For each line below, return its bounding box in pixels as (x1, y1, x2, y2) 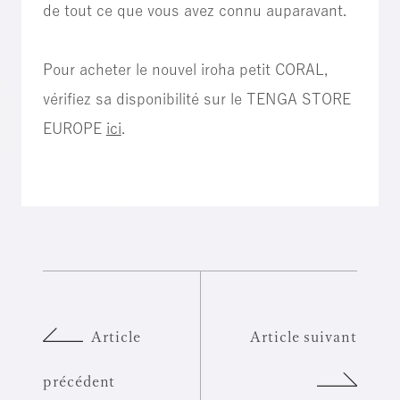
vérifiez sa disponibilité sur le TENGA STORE (42, 90, 351, 106)
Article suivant (249, 328, 358, 344)
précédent (42, 372, 116, 388)
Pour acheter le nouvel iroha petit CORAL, (42, 61, 328, 77)
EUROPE (42, 120, 106, 136)
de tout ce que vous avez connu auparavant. (42, 2, 346, 18)
